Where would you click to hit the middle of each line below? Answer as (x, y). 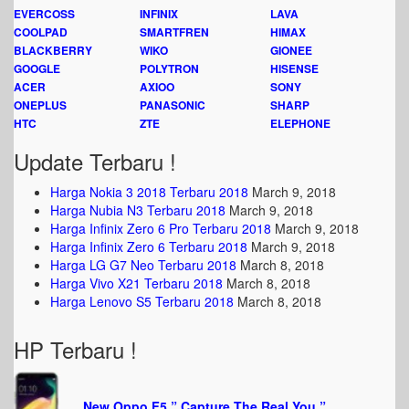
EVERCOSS (44, 14)
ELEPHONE (300, 123)
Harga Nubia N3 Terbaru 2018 (138, 210)
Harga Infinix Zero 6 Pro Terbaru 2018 (161, 228)
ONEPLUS (40, 105)
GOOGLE (37, 68)
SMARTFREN (174, 32)
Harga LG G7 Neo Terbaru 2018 (143, 265)
